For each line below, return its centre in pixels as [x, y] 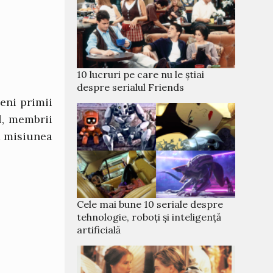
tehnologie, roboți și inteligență [149, 217]
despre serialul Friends [130, 87]
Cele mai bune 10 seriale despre [150, 204]
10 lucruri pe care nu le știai [140, 74]
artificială [99, 230]
